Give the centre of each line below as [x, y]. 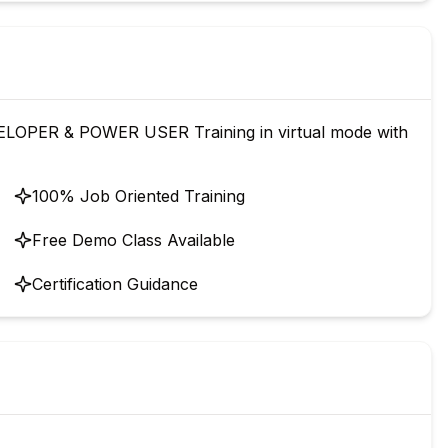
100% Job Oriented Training [138, 196]
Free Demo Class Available [133, 240]
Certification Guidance [115, 284]
